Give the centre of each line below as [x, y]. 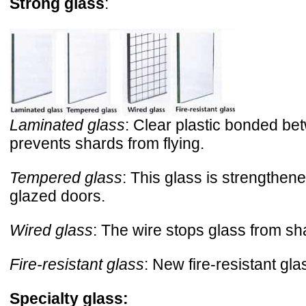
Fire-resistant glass [77, 264]
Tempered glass [66, 177]
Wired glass [51, 230]
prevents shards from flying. [107, 143]
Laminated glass [67, 125]
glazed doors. [57, 196]
